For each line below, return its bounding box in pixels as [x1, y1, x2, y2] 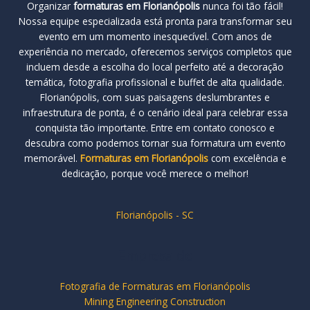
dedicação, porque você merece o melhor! [62, 166, 248, 180]
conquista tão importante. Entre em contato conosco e [35, 120, 275, 134]
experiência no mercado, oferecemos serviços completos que [18, 44, 292, 58]
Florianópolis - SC [116, 208, 194, 221]
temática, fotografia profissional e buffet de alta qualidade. [26, 75, 284, 89]
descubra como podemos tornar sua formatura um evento [24, 136, 286, 149]
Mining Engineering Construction [84, 294, 226, 308]
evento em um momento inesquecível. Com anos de [38, 29, 272, 43]
